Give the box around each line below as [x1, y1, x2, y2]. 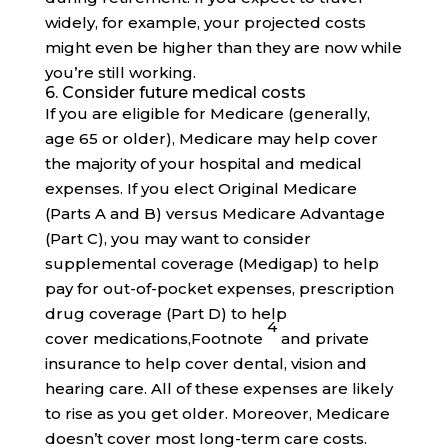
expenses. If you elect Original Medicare [44, 179, 357, 199]
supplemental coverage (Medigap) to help [44, 254, 379, 274]
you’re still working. [44, 63, 196, 83]
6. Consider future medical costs [44, 83, 306, 103]
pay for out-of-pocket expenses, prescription [44, 279, 394, 299]
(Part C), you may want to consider [44, 229, 311, 249]
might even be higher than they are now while [44, 38, 402, 58]
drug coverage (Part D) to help [44, 304, 287, 324]
